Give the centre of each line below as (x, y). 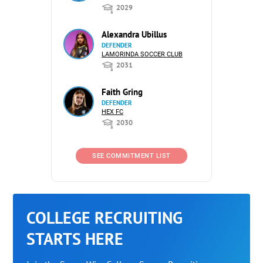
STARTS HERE (75, 239)
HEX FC (112, 112)
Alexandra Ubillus (134, 34)
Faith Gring (122, 92)
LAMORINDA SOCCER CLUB (142, 54)
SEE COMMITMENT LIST (131, 156)
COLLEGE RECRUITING (105, 218)
